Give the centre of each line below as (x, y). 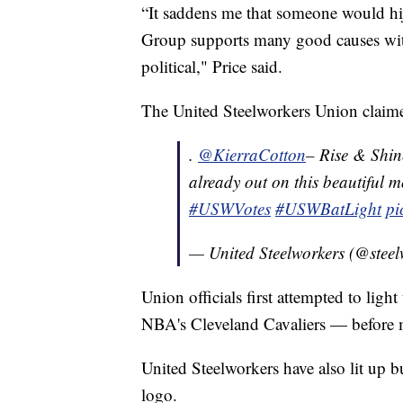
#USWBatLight (328, 209)
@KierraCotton (252, 155)
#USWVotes (230, 209)
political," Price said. (212, 67)
